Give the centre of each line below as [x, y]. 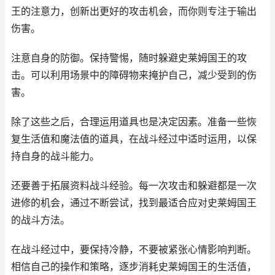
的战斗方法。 [41, 220]
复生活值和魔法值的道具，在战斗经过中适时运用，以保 [134, 139]
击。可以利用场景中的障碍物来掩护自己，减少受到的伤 [134, 75]
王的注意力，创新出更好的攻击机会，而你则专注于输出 [134, 11]
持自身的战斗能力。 [55, 156]
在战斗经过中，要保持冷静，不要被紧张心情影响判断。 [134, 250]
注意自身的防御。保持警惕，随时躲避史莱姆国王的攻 [129, 58]
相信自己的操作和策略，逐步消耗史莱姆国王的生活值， [134, 267]
